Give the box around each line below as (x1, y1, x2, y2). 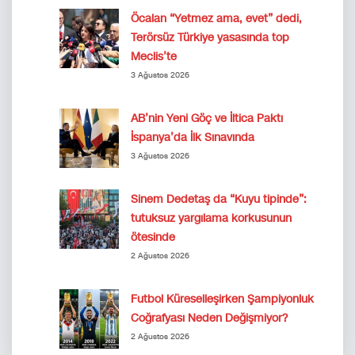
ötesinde (131, 230, 175, 246)
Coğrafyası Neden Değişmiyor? (131, 311, 288, 326)
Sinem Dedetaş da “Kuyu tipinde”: (131, 192, 307, 208)
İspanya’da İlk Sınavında (131, 130, 254, 146)
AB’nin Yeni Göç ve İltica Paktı (131, 111, 283, 127)
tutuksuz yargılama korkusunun (131, 211, 292, 227)
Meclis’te (131, 49, 177, 65)
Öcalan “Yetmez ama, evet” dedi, (131, 11, 302, 27)
